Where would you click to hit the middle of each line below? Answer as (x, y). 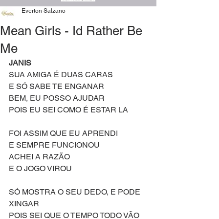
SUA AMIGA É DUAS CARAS (61, 75)
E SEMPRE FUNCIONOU (54, 145)
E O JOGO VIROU (41, 168)
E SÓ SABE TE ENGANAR (56, 86)
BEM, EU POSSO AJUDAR (58, 98)
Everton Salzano (44, 11)
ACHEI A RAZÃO (40, 157)
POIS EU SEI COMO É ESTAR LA (69, 110)
